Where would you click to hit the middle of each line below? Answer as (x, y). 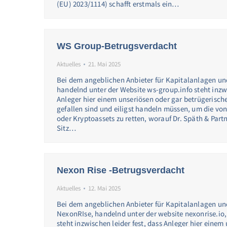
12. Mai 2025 (104, 188)
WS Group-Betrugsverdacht (117, 46)
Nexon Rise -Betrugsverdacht (121, 170)
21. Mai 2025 (104, 64)
